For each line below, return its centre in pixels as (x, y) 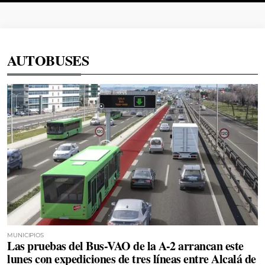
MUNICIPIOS (25, 235)
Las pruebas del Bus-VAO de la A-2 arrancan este (125, 245)
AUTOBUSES (48, 60)
